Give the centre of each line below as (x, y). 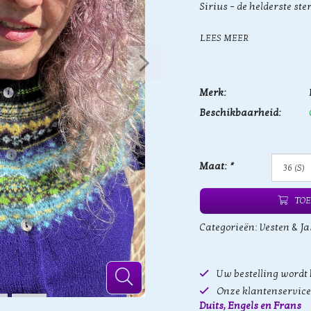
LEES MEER (224, 38)
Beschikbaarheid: (240, 113)
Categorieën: (229, 227)
